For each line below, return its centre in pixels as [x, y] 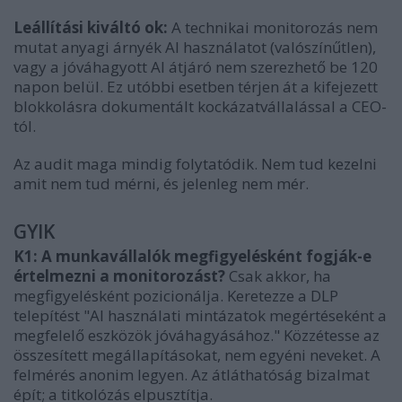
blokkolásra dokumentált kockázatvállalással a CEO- [200, 107]
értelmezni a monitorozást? [119, 276]
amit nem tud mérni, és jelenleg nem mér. [161, 184]
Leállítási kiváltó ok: [91, 28]
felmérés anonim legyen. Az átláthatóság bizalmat [192, 375]
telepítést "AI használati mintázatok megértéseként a [200, 316]
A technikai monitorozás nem [273, 28]
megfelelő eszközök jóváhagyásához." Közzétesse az [197, 336]
